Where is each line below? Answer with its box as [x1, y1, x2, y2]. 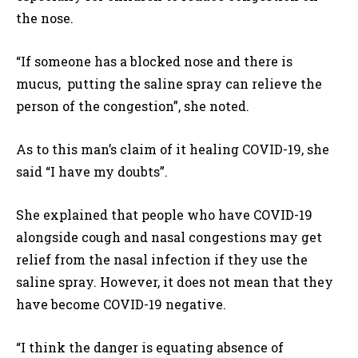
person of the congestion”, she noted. [16, 97, 249, 115]
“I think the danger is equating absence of [16, 339, 284, 356]
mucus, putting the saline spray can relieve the [16, 75, 322, 93]
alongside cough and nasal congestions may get [16, 229, 322, 246]
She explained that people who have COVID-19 [16, 206, 316, 224]
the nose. [16, 10, 74, 27]
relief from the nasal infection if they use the [16, 251, 308, 268]
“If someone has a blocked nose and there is [16, 53, 292, 70]
